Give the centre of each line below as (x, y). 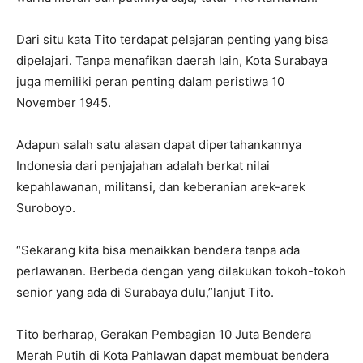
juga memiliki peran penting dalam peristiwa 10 (150, 82)
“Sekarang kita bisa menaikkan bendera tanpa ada (158, 250)
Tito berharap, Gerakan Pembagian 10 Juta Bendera (164, 335)
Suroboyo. (46, 208)
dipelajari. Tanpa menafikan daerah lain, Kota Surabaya (172, 61)
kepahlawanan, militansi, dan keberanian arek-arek (161, 187)
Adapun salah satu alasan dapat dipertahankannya (159, 145)
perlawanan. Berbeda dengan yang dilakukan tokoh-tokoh (181, 271)
